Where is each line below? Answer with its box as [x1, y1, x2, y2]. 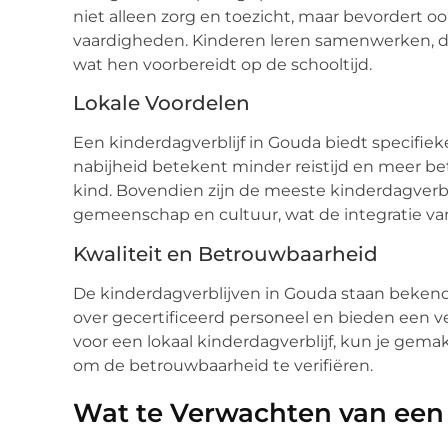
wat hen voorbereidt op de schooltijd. [73, 55, 372, 75]
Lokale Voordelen [73, 91, 250, 116]
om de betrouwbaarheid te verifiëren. [73, 355, 373, 375]
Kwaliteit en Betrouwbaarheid [73, 241, 378, 266]
